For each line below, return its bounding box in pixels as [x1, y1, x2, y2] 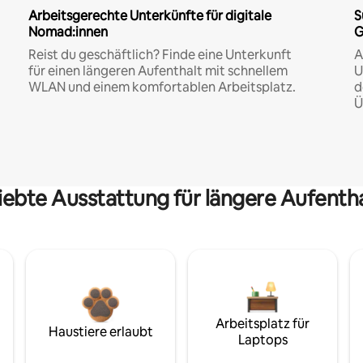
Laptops [237, 331, 288, 348]
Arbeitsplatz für [216, 314, 310, 332]
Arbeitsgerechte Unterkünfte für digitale [28, 6, 271, 24]
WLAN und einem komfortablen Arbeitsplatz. [28, 78, 296, 96]
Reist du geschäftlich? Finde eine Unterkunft [28, 45, 292, 63]
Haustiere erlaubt [48, 322, 153, 340]
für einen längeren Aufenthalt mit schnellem [28, 62, 288, 79]
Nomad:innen [28, 23, 108, 41]
